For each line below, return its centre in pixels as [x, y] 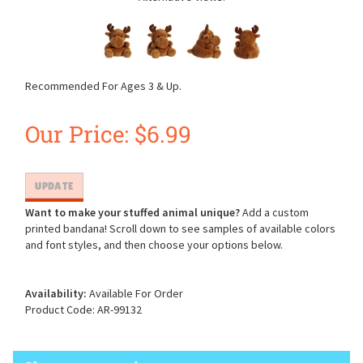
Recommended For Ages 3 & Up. [103, 86]
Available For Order [135, 297]
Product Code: [60, 313]
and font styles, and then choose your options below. [154, 248]
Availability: [56, 297]
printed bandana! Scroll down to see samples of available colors [180, 232]
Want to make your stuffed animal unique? [132, 216]
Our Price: [77, 134]
